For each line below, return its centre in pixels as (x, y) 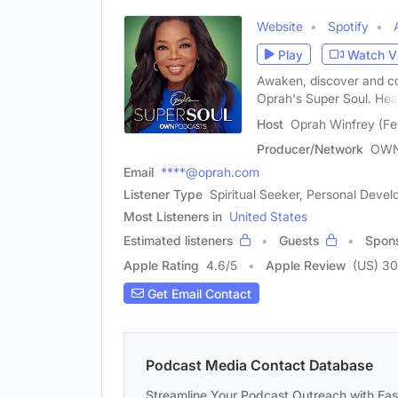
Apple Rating (161, 265)
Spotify (348, 27)
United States (268, 216)
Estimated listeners (178, 240)
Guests (299, 240)
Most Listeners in (173, 216)
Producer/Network (310, 149)
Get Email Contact (198, 293)
